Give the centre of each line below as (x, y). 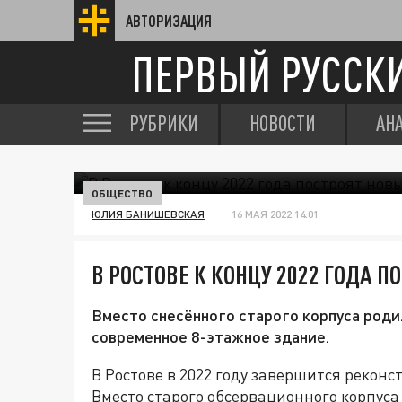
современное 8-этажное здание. (210, 336)
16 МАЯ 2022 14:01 (275, 214)
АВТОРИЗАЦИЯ (169, 21)
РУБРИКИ (164, 123)
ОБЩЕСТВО (122, 193)
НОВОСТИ (283, 123)
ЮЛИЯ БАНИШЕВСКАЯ (148, 214)
